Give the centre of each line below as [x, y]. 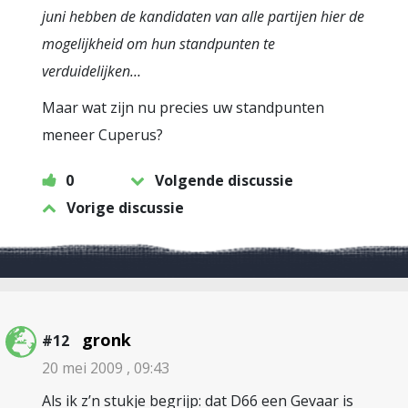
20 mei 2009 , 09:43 [106, 368]
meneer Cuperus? [102, 135]
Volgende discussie [224, 180]
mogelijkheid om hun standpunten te [158, 44]
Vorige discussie [125, 208]
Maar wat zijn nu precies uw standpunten [183, 107]
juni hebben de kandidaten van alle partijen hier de [203, 16]
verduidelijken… [92, 71]
